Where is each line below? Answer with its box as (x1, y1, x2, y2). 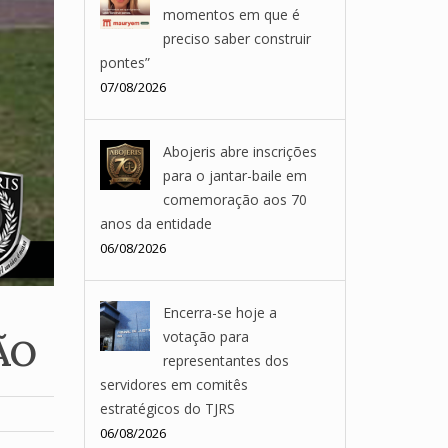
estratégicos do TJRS (99, 399, 235, 418)
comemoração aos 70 (162, 190, 307, 209)
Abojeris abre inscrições (162, 142, 317, 161)
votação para (162, 327, 249, 346)
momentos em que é (162, 5, 300, 24)
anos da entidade (99, 214, 212, 233)
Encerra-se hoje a (162, 303, 277, 322)
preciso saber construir (162, 29, 311, 48)
